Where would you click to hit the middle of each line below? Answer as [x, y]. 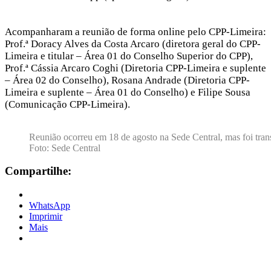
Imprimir [46, 217]
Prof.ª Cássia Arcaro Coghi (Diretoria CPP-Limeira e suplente [135, 68]
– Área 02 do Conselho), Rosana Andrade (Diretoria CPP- [127, 80]
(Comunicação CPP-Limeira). [67, 104]
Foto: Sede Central [66, 148]
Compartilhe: [38, 171]
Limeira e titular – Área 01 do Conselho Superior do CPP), [129, 56]
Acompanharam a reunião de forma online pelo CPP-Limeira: [135, 31]
